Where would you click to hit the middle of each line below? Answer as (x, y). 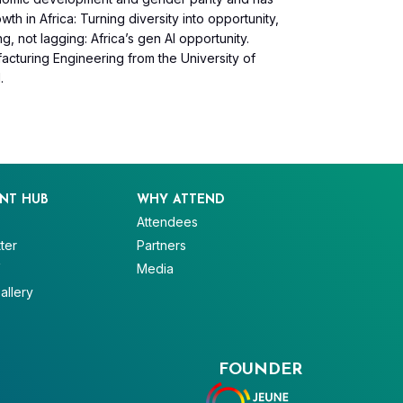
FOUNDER (260, 370)
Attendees (168, 222)
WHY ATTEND (181, 201)
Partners (162, 246)
